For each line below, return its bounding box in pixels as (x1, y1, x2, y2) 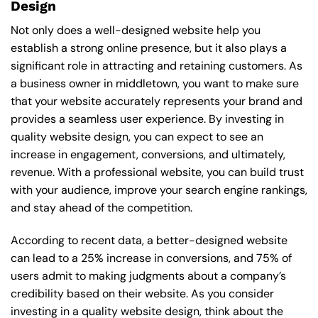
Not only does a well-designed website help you (11, 23, 261, 38)
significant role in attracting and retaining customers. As (11, 58, 302, 74)
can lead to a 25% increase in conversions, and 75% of (11, 251, 292, 266)
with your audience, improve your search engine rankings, (11, 182, 307, 198)
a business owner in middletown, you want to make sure (11, 76, 299, 92)
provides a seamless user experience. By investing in (11, 111, 284, 127)
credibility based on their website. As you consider (11, 286, 274, 302)
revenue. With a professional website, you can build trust (11, 165, 304, 180)
